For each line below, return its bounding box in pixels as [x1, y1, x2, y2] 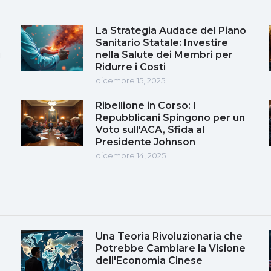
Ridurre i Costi [96, 60, 166, 73]
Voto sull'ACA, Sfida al [96, 123, 204, 135]
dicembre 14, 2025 [96, 150, 166, 160]
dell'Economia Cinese [96, 254, 203, 266]
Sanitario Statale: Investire [96, 36, 228, 48]
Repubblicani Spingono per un [96, 111, 245, 123]
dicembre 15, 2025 [96, 75, 165, 85]
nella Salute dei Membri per [96, 48, 233, 60]
